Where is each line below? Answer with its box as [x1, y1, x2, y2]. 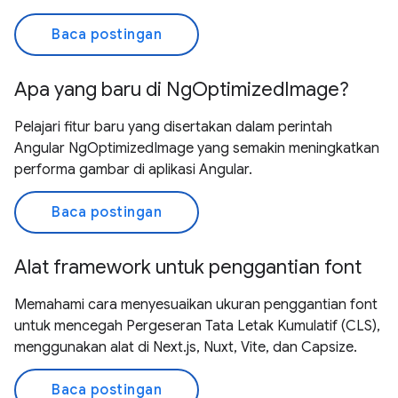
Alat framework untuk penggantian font [14, 255, 362, 279]
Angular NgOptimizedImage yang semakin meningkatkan [14, 139, 379, 157]
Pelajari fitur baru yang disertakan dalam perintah [14, 118, 332, 136]
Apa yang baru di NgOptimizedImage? [14, 77, 349, 101]
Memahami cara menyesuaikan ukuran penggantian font [14, 296, 378, 314]
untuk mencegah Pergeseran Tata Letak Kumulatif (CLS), [14, 317, 380, 335]
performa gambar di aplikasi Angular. [14, 161, 252, 179]
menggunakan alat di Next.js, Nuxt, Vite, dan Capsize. [14, 338, 357, 356]
